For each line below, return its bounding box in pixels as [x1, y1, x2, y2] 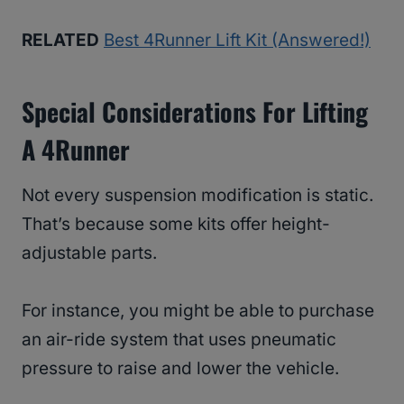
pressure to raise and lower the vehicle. [22, 358, 344, 380]
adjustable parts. [22, 243, 161, 264]
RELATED [22, 30, 99, 51]
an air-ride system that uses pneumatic [22, 329, 336, 351]
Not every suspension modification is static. [22, 185, 373, 207]
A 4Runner [22, 131, 130, 169]
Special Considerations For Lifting [22, 93, 368, 131]
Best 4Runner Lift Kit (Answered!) [104, 30, 371, 51]
